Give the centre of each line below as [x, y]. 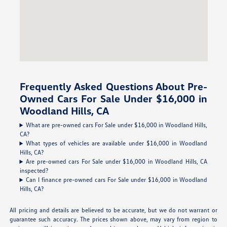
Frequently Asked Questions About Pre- [113, 86]
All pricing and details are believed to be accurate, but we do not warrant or [113, 210]
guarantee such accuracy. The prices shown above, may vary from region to [113, 219]
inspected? [34, 171]
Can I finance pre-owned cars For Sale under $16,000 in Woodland [117, 180]
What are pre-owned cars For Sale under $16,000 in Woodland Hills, [117, 125]
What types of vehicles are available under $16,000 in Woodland [117, 143]
